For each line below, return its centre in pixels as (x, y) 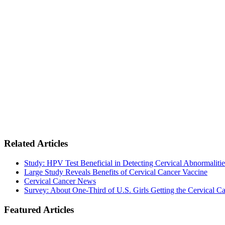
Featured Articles (39, 209)
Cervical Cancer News (60, 181)
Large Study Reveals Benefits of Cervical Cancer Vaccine (116, 172)
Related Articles (36, 144)
